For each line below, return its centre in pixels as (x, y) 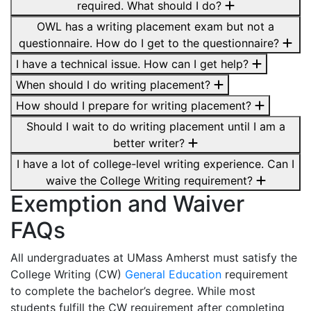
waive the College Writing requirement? (151, 180)
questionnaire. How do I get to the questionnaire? (151, 43)
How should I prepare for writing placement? (135, 106)
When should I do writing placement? (115, 85)
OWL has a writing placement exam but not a (155, 26)
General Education (173, 274)
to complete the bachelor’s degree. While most (133, 291)
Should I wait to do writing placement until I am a (155, 126)
